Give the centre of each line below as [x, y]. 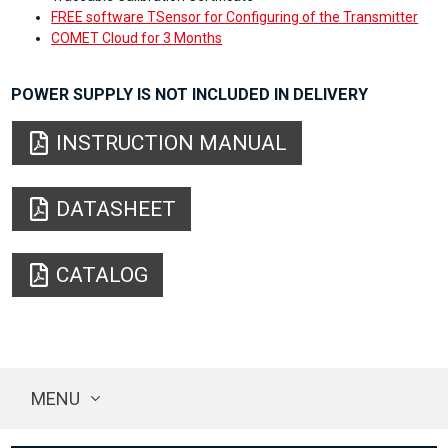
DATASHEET [116, 209]
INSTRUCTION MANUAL [172, 143]
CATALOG [102, 275]
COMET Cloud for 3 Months [137, 38]
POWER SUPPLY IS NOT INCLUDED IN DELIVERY [190, 95]
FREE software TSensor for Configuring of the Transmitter [235, 17]
